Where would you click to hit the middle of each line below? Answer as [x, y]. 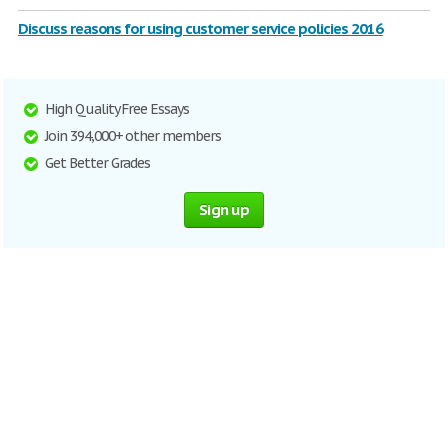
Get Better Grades [98, 163]
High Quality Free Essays [117, 109]
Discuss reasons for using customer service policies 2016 [200, 28]
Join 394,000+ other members [133, 136]
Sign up [224, 209]
